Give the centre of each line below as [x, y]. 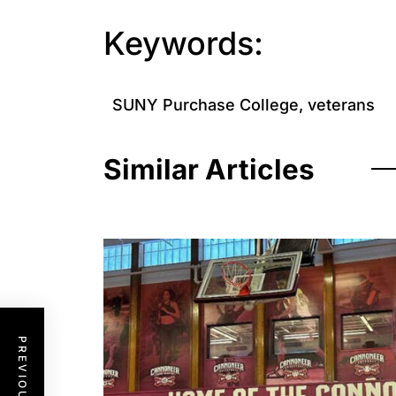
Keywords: [183, 43]
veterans [341, 104]
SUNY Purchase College [206, 104]
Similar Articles [209, 169]
